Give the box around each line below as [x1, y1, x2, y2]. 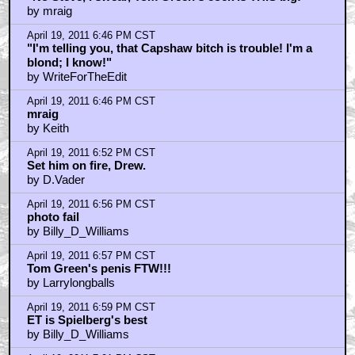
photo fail [26, 210, 79, 224]
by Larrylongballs [26, 276, 115, 290]
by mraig [26, 4, 72, 18]
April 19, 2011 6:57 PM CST [26, 250, 155, 262]
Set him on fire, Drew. [26, 158, 146, 173]
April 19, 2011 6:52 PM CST [26, 147, 155, 159]
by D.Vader [26, 173, 85, 187]
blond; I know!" [26, 55, 112, 70]
